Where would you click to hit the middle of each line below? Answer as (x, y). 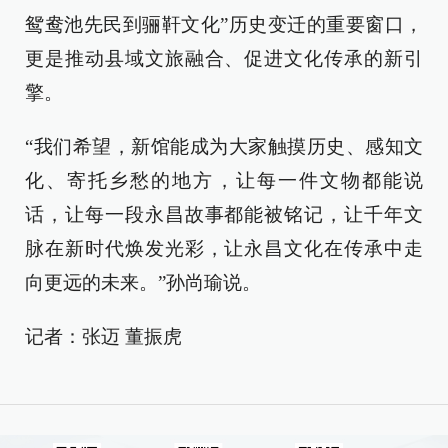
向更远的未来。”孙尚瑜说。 (143, 282)
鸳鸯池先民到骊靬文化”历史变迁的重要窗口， (224, 24)
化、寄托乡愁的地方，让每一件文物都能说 (224, 180)
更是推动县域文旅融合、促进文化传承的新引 (224, 58)
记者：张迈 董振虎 (103, 336)
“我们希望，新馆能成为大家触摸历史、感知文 (224, 146)
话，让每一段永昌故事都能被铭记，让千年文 (224, 214)
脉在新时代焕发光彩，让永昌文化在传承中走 (224, 248)
